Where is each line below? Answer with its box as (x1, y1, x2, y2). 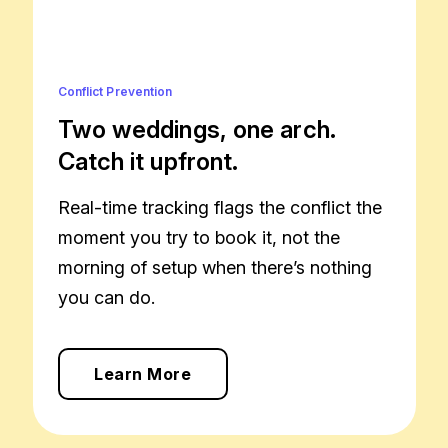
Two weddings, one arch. (57, 114, 336, 144)
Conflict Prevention (57, 83, 173, 99)
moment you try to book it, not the (57, 226, 340, 248)
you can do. (57, 286, 155, 308)
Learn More (94, 363, 191, 384)
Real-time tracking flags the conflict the (57, 196, 382, 218)
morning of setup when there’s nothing (57, 256, 372, 278)
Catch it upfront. (57, 146, 239, 176)
